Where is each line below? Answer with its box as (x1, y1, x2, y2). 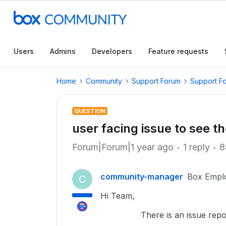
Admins (50, 47, 76, 55)
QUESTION (74, 107, 105, 115)
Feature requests (148, 47, 208, 55)
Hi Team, (100, 191, 135, 201)
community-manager (100, 172, 183, 182)
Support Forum (132, 77, 181, 85)
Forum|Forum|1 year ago (72, 142, 174, 152)
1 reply (183, 142, 210, 152)
